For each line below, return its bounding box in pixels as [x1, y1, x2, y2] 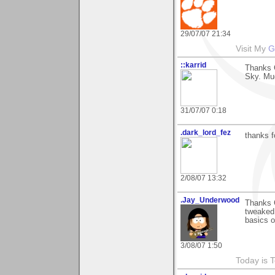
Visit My [236, 44, 268, 54]
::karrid [180, 61, 206, 70]
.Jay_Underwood [180, 196, 239, 205]
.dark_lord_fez [180, 128, 231, 137]
